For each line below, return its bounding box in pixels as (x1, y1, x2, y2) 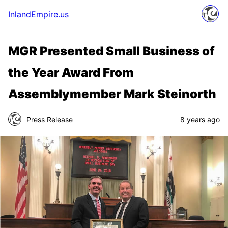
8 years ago (180, 115, 220, 124)
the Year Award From (8, 65, 134, 80)
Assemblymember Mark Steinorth (8, 87, 216, 101)
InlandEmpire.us (8, 9, 69, 19)
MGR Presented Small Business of (8, 44, 215, 59)
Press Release (26, 115, 73, 124)
